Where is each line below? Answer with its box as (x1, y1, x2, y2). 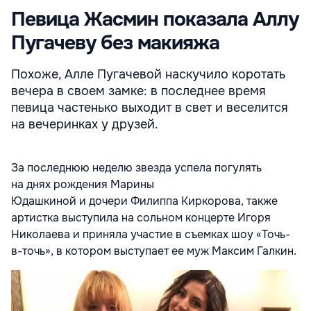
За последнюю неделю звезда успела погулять (11, 160, 262, 176)
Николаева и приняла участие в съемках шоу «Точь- (11, 227, 290, 242)
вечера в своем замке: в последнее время (11, 83, 266, 99)
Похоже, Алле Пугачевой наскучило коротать (11, 67, 285, 83)
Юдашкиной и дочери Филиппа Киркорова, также (11, 194, 278, 209)
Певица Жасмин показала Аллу (11, 7, 299, 33)
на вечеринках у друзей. (11, 117, 158, 133)
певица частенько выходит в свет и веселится (11, 100, 288, 116)
